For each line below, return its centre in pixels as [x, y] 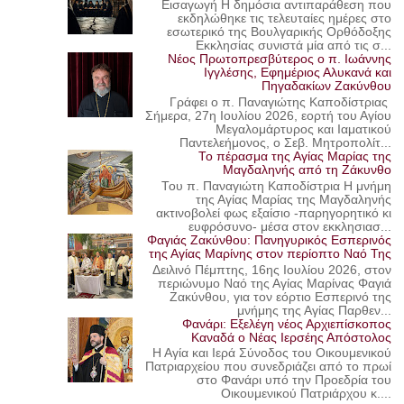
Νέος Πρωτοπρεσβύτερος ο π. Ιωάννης [280, 60]
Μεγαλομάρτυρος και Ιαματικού [304, 130]
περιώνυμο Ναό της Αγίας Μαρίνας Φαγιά [275, 283]
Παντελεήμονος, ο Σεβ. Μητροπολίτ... [286, 143]
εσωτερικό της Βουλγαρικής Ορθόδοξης [280, 32]
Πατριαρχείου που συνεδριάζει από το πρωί [269, 367]
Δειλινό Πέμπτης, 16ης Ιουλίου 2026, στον [272, 270]
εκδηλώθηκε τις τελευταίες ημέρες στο [285, 19]
